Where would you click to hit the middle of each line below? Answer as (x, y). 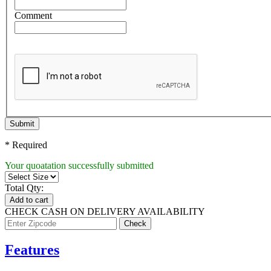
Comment (33, 15)
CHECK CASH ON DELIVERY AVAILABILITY (105, 211)
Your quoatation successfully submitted (79, 165)
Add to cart (29, 200)
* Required (26, 145)
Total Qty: (24, 188)
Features (32, 250)
